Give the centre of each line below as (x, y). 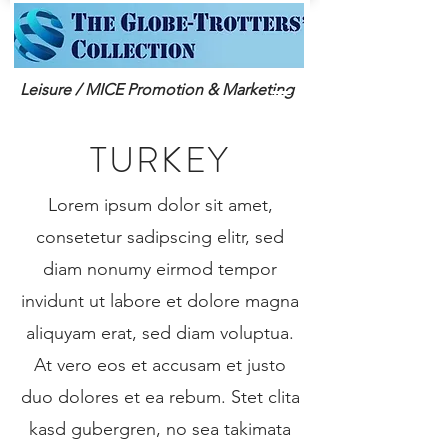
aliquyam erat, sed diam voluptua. (160, 333)
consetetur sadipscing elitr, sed (160, 237)
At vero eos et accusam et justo (160, 365)
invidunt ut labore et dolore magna (160, 301)
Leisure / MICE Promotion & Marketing (157, 89)
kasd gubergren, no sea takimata (160, 429)
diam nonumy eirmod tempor (160, 269)
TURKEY (160, 160)
